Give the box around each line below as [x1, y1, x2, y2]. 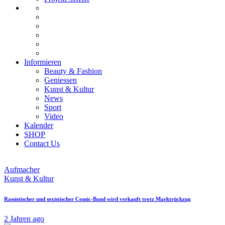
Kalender [24, 121, 53, 130]
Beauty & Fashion [44, 66, 102, 75]
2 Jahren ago [4, 214, 44, 223]
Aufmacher [4, 165, 40, 174]
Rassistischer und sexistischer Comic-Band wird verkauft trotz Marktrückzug [4, 195, 191, 202]
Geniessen [44, 75, 77, 84]
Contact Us [24, 139, 60, 148]
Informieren [24, 57, 61, 66]
